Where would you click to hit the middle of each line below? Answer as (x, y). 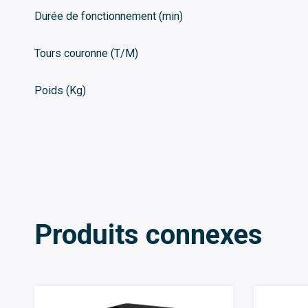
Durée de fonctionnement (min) (109, 16)
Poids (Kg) (60, 90)
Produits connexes (148, 234)
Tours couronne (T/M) (86, 53)
